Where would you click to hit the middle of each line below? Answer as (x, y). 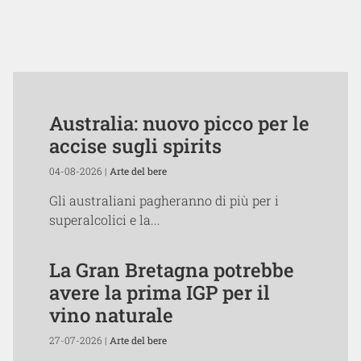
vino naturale (111, 315)
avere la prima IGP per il (160, 293)
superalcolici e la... (105, 220)
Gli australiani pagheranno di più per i (164, 200)
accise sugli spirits (135, 146)
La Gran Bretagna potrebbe (172, 270)
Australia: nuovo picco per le (179, 123)
